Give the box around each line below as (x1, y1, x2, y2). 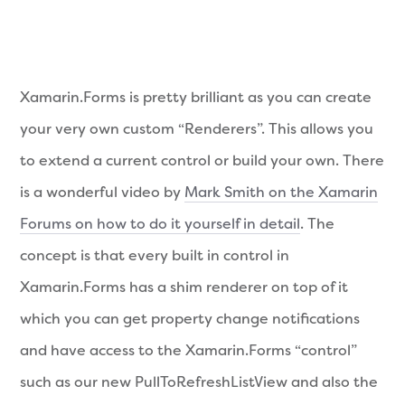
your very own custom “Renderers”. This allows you (20, 118, 374, 138)
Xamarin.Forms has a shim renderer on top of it (20, 277, 349, 297)
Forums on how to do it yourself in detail (20, 213, 301, 233)
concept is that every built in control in (20, 245, 290, 265)
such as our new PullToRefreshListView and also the (20, 372, 379, 391)
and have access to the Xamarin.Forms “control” (20, 340, 358, 360)
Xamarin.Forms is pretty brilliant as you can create (20, 87, 372, 107)
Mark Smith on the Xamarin (184, 182, 379, 202)
